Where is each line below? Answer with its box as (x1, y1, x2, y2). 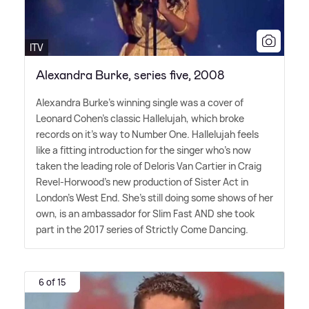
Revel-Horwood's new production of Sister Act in (36, 175, 248, 189)
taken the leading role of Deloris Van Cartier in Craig (36, 159, 261, 173)
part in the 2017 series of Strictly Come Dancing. (36, 223, 248, 237)
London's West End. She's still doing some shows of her (36, 191, 273, 205)
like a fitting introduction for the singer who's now (36, 143, 251, 157)
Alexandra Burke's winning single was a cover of (36, 96, 243, 110)
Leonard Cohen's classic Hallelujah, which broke (36, 112, 244, 126)
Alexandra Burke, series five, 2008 (36, 67, 224, 84)
